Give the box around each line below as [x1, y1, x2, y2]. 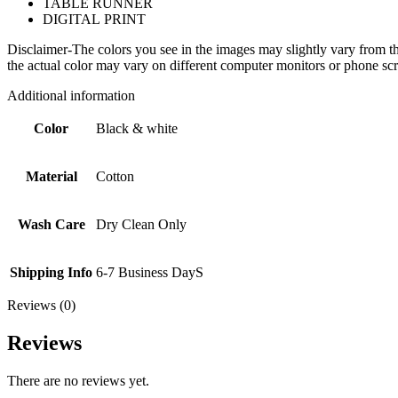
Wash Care [17, 216, 85, 232]
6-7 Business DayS [96, 264, 203, 280]
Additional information [7, 87, 135, 103]
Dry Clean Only [96, 216, 187, 232]
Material [25, 168, 77, 184]
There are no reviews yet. [7, 372, 149, 388]
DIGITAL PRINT [43, 11, 146, 27]
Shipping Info [10, 264, 92, 280]
